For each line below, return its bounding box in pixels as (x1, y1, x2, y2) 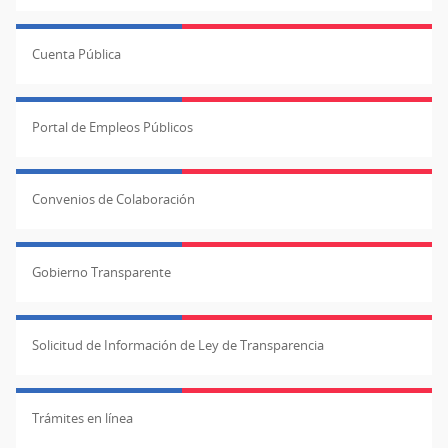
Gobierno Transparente (32, 263, 171, 282)
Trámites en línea (32, 408, 133, 427)
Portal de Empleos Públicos (32, 117, 193, 136)
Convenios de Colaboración (32, 190, 195, 209)
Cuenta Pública (32, 44, 121, 63)
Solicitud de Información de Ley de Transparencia (32, 336, 324, 355)
